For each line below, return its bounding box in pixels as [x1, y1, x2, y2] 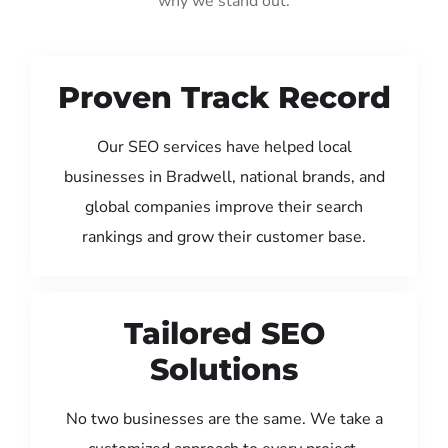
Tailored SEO [123, 314, 325, 352]
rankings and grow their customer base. [82, 225, 366, 248]
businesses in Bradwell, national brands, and [63, 165, 385, 188]
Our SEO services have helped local [96, 135, 352, 158]
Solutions [150, 350, 298, 388]
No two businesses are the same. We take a [65, 407, 383, 430]
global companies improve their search [85, 195, 363, 218]
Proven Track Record [57, 78, 391, 116]
